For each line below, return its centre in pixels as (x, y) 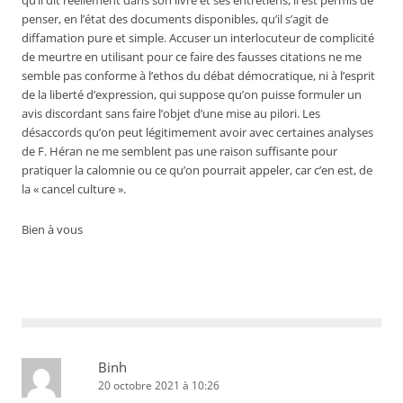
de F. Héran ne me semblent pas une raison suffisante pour (179, 152)
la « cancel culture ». (74, 189)
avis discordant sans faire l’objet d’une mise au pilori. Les (171, 114)
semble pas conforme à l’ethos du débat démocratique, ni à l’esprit (198, 76)
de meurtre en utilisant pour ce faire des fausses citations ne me (192, 57)
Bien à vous (52, 230)
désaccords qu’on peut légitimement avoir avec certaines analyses (197, 133)
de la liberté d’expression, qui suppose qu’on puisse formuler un (192, 95)
